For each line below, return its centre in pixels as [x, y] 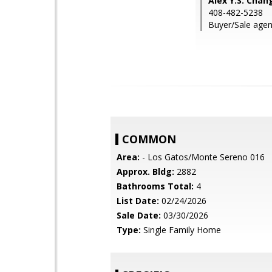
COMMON [149, 139]
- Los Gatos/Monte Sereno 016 [202, 157]
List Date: [138, 201]
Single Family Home [181, 230]
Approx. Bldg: [145, 172]
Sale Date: [139, 215]
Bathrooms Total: [155, 186]
